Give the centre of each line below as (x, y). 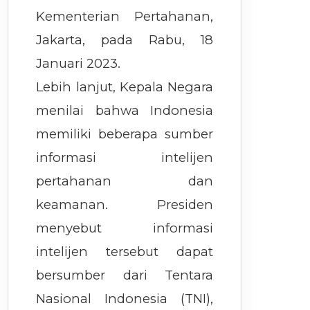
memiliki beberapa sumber (125, 134)
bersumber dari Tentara (125, 275)
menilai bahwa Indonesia (125, 111)
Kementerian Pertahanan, (125, 17)
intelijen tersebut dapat (125, 252)
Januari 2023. (79, 64)
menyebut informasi (125, 228)
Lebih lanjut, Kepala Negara (125, 87)
